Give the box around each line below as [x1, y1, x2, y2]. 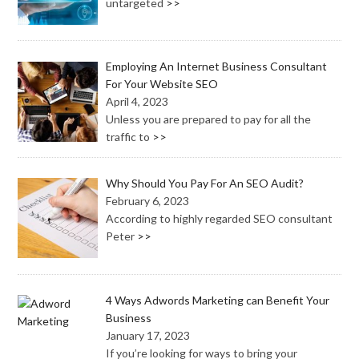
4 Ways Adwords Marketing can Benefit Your [106, 292, 330, 307]
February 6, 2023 [106, 194, 190, 208]
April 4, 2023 [106, 95, 169, 109]
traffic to [106, 130, 153, 144]
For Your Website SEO [106, 77, 219, 91]
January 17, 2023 [106, 328, 191, 342]
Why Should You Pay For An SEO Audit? [106, 176, 305, 191]
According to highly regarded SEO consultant [106, 212, 333, 226]
